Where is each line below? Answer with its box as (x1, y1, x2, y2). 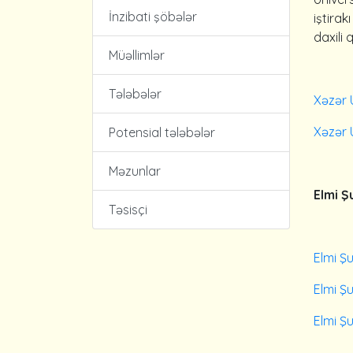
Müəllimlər (109, 47, 165, 63)
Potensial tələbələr (109, 124, 215, 140)
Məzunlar (109, 163, 161, 179)
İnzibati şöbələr (109, 9, 197, 24)
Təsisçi (109, 202, 147, 217)
